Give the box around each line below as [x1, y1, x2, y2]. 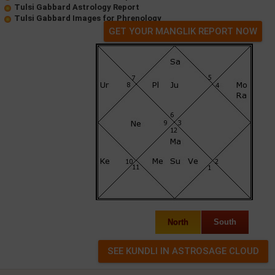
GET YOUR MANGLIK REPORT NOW [109, 26, 257, 37]
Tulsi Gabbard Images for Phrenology [14, 14, 161, 23]
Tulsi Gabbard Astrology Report [14, 2, 139, 12]
